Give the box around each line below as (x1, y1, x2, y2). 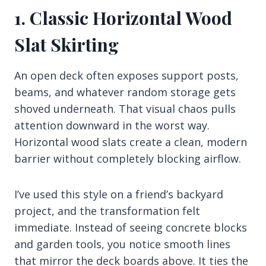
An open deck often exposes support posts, (14, 68, 239, 83)
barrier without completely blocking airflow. (14, 151, 241, 166)
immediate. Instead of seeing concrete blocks (14, 220, 247, 235)
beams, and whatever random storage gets (14, 84, 236, 99)
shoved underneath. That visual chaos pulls (14, 101, 236, 116)
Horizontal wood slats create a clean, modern (14, 134, 247, 149)
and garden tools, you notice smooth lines (14, 236, 230, 251)
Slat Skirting (14, 32, 119, 56)
